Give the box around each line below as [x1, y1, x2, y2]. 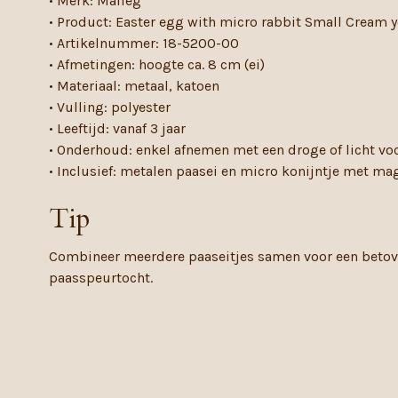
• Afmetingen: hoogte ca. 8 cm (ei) [49, 55, 265, 73]
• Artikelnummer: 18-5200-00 [49, 34, 239, 52]
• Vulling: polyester [49, 98, 171, 115]
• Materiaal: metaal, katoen [49, 76, 219, 94]
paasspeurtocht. [49, 268, 153, 286]
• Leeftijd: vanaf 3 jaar [49, 119, 186, 137]
